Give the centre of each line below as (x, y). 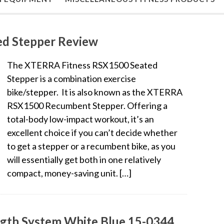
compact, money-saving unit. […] (69, 173)
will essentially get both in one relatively (84, 159)
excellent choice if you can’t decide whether (92, 132)
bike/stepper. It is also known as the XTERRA (95, 92)
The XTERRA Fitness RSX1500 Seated (82, 65)
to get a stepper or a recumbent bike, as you (91, 146)
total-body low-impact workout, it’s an (80, 119)
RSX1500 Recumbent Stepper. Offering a (87, 105)
